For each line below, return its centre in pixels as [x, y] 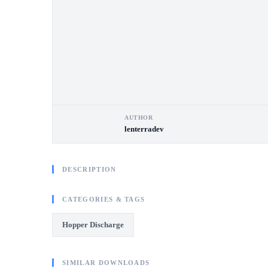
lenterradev [144, 129]
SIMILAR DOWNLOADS [106, 263]
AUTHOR [139, 118]
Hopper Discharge [93, 225]
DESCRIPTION [89, 169]
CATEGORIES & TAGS [104, 199]
